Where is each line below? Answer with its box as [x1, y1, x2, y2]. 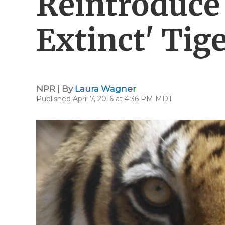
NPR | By [36, 84, 75, 94]
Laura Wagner [75, 84, 136, 94]
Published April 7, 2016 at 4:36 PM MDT [36, 94, 172, 103]
